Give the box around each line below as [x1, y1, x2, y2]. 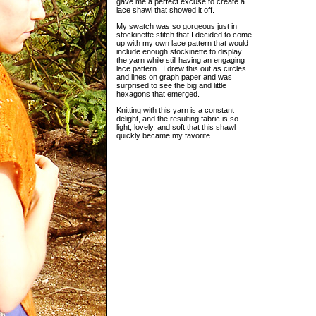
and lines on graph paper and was [116, 73, 232, 81]
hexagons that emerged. [116, 90, 200, 98]
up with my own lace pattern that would [116, 39, 248, 47]
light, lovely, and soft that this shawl [116, 123, 236, 131]
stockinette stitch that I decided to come [116, 30, 252, 39]
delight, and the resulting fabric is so [116, 114, 238, 123]
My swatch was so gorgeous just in [116, 22, 237, 30]
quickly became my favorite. [116, 131, 212, 140]
